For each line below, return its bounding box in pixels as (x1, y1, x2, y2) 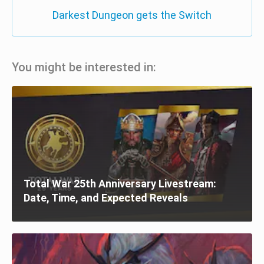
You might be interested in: (12, 60, 156, 74)
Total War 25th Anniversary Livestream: (24, 177, 216, 190)
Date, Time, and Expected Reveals (24, 191, 188, 204)
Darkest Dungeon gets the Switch (52, 8, 212, 21)
